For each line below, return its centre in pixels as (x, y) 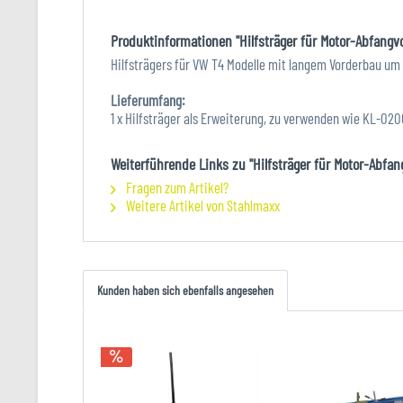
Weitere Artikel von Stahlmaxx (201, 205)
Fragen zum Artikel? (176, 187)
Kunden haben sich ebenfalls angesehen (185, 290)
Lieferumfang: (148, 100)
